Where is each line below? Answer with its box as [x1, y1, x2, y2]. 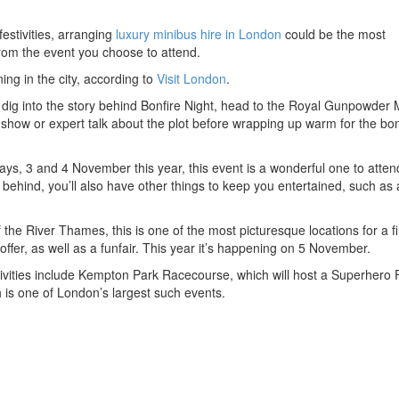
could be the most [281, 24, 386, 43]
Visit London [157, 69, 226, 87]
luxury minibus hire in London [116, 24, 281, 43]
